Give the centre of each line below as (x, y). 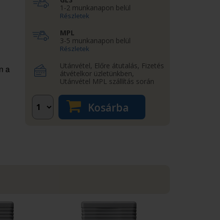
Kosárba (107, 108)
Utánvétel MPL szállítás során (107, 81)
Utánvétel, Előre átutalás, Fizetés (112, 66)
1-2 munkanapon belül (95, 8)
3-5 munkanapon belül (95, 41)
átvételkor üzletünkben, (97, 73)
